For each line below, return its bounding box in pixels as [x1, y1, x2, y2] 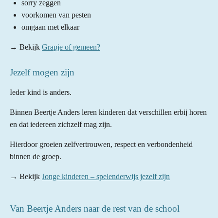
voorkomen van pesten [21, 10, 91, 19]
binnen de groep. [10, 152, 61, 161]
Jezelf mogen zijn [10, 67, 74, 77]
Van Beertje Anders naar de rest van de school [10, 203, 180, 214]
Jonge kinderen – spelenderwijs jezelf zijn [42, 172, 170, 181]
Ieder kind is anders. [10, 88, 72, 96]
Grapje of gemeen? [42, 42, 100, 51]
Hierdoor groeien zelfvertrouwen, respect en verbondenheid [10, 140, 193, 148]
